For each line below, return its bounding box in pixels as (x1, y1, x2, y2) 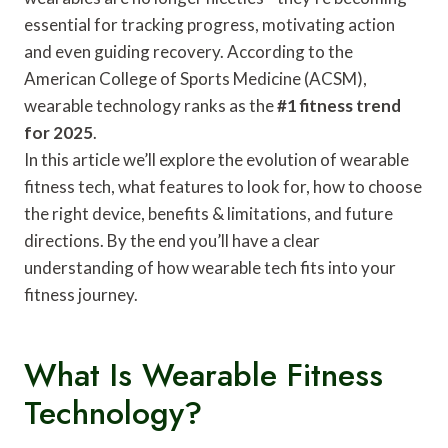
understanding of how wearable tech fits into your (24, 256, 396, 278)
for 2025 (24, 121, 93, 143)
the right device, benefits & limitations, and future (24, 202, 393, 224)
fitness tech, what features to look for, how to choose (24, 175, 422, 197)
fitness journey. (24, 283, 138, 305)
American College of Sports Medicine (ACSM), (24, 67, 367, 89)
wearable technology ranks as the (24, 94, 277, 116)
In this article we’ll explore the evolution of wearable (24, 148, 409, 170)
